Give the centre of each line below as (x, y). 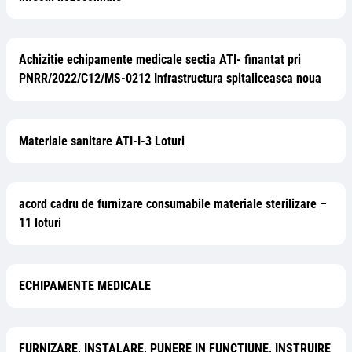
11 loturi (40, 223)
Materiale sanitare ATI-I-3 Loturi (102, 141)
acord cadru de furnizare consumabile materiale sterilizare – (173, 204)
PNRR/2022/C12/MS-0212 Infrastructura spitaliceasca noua (170, 78)
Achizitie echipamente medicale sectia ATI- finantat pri (160, 59)
